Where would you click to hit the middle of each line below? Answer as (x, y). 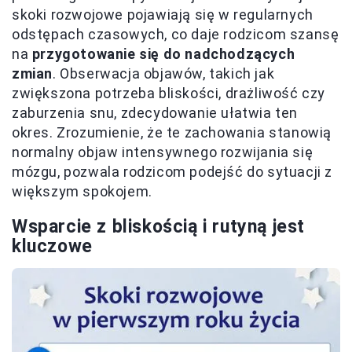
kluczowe (52, 247)
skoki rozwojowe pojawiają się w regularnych (163, 15)
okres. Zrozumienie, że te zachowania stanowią (172, 133)
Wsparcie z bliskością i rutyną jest (159, 227)
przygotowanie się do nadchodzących (163, 54)
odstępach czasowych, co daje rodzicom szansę (176, 35)
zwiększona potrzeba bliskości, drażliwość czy (169, 93)
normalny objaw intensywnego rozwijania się (163, 152)
